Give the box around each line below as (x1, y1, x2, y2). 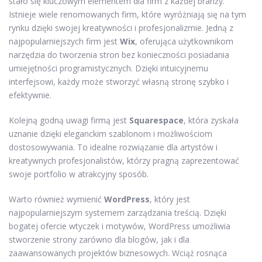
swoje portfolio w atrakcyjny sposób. (9, 168, 149, 180)
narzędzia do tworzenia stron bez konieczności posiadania (9, 49, 229, 60)
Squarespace (129, 114, 184, 126)
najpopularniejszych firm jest (9, 35, 120, 47)
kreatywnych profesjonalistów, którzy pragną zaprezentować (9, 154, 239, 166)
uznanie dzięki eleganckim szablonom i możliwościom (9, 127, 212, 139)
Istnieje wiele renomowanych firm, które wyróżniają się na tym (9, 8, 246, 20)
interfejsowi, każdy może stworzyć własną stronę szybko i (9, 75, 229, 87)
